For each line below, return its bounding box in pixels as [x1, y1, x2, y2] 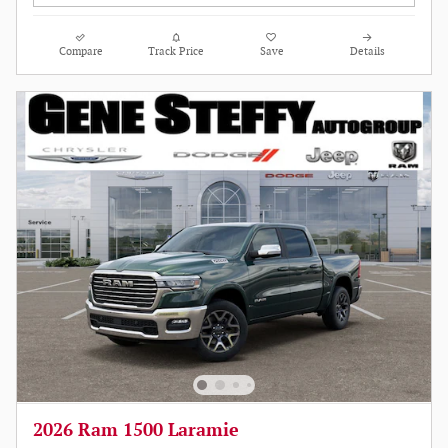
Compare [58, 45, 103, 58]
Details [349, 45, 385, 58]
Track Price [148, 45, 205, 58]
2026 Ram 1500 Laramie [33, 419, 239, 441]
